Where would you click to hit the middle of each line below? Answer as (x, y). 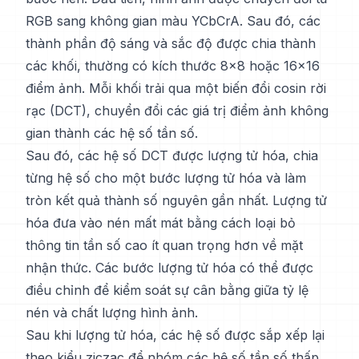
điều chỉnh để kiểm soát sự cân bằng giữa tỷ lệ (167, 290)
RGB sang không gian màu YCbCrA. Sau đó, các (173, 21)
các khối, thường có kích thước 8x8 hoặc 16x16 (173, 66)
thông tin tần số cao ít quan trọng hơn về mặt (164, 245)
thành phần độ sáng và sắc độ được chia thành (171, 43)
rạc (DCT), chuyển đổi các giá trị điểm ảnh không (177, 111)
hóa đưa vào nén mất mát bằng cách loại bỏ (161, 223)
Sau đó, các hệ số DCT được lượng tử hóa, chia (172, 155)
